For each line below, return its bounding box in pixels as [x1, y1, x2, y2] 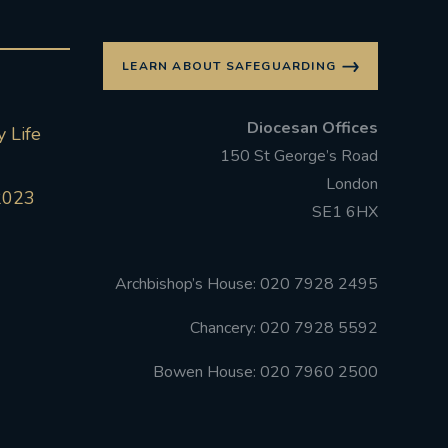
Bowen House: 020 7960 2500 [153, 361, 378, 384]
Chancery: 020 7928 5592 [190, 317, 378, 340]
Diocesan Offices [247, 117, 378, 140]
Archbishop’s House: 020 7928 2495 [115, 273, 378, 296]
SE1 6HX [312, 201, 378, 224]
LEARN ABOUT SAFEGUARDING [122, 58, 336, 75]
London [326, 173, 378, 196]
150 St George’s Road [220, 145, 378, 168]
